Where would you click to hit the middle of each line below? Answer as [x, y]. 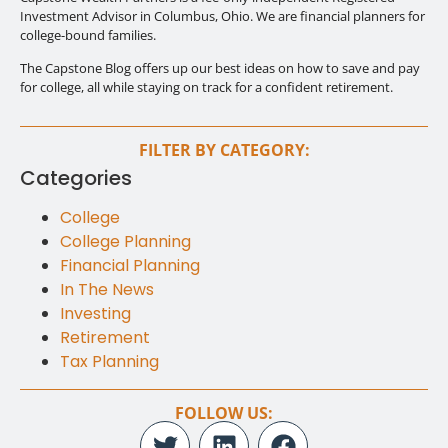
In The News [107, 290]
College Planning [125, 242]
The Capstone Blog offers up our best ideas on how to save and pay [220, 68]
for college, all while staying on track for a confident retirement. [206, 87]
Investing [95, 314]
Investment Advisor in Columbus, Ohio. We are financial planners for [222, 15]
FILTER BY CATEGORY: [224, 150]
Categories [76, 178]
